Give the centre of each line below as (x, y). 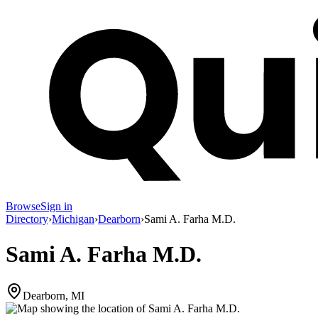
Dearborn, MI (54, 296)
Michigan (73, 219)
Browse (23, 207)
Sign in (56, 207)
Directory (27, 219)
